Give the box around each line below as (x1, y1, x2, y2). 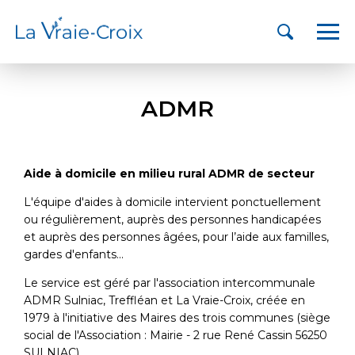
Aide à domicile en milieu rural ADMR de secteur (24, 166, 315, 181)
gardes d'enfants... (24, 247, 124, 261)
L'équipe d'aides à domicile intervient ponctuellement (24, 195, 321, 209)
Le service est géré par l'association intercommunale (24, 276, 315, 290)
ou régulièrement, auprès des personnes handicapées (24, 212, 321, 227)
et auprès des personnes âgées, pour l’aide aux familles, (24, 230, 329, 244)
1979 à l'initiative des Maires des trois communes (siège (24, 311, 330, 325)
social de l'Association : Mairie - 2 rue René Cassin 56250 (24, 328, 327, 342)
